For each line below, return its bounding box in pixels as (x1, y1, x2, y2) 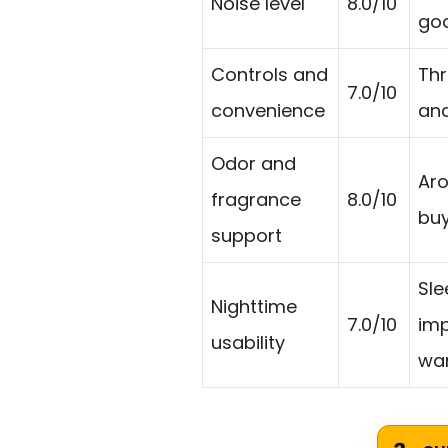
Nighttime (211, 294, 297, 320)
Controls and (211, 62, 328, 88)
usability (211, 330, 285, 356)
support (211, 223, 282, 249)
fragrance (211, 187, 301, 213)
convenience (211, 98, 325, 124)
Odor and (211, 151, 296, 177)
